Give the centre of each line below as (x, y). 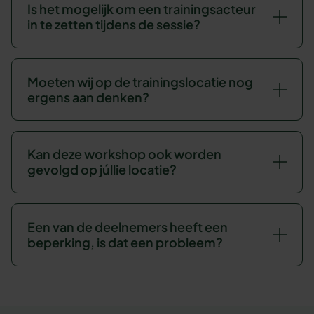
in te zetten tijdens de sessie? (114, 25)
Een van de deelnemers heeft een (127, 227)
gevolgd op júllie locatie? (102, 170)
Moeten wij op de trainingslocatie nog (140, 81)
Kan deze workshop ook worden (124, 154)
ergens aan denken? (88, 97)
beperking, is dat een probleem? (125, 243)
